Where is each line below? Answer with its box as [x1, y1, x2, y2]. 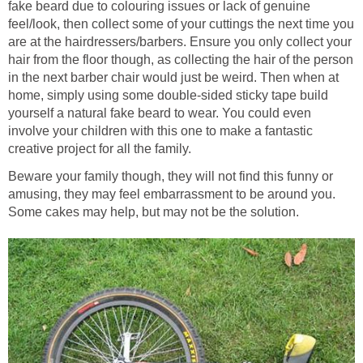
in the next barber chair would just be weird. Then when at [8, 70, 339, 84]
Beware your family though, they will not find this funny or [8, 169, 333, 183]
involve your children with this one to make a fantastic [8, 124, 313, 138]
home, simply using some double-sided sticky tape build [8, 88, 328, 102]
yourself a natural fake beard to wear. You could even [8, 106, 311, 120]
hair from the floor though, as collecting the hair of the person [8, 53, 353, 66]
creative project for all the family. [8, 142, 191, 156]
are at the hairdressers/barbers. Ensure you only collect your [8, 35, 352, 49]
